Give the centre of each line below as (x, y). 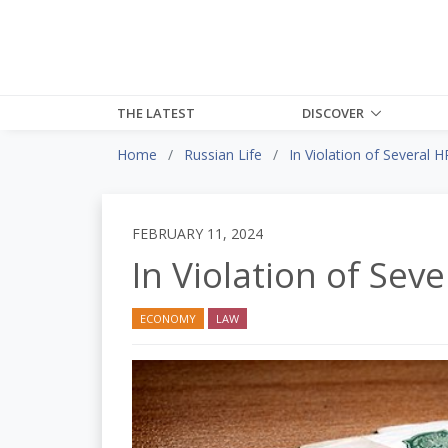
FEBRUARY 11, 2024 (197, 233)
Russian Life (223, 154)
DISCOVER (333, 112)
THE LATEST (156, 112)
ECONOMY (168, 318)
